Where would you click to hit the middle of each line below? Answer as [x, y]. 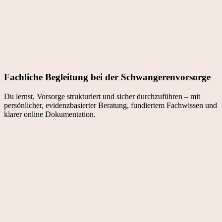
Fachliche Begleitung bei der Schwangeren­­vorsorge [107, 77]
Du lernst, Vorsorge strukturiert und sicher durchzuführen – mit [102, 97]
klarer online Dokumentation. [50, 114]
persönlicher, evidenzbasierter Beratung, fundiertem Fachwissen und [111, 106]
